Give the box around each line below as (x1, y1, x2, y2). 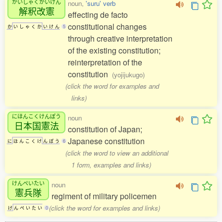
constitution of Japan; (68, 123, 142, 135)
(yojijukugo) (112, 70, 145, 80)
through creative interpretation (68, 33, 172, 45)
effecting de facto (68, 9, 128, 21)
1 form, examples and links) (71, 160, 151, 170)
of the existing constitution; (68, 45, 161, 56)
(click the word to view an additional (65, 148, 169, 158)
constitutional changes (68, 21, 147, 33)
